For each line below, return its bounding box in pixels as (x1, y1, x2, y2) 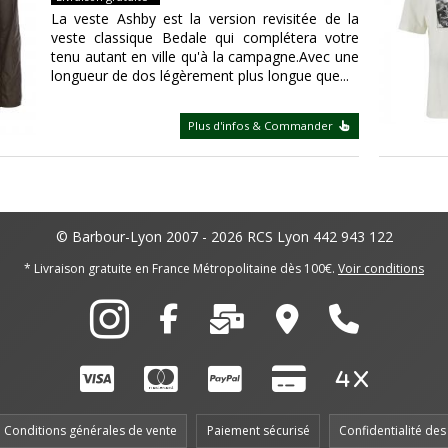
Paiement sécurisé (206, 421, 310, 439)
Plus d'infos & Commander (188, 118, 337, 134)
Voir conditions (338, 260, 424, 277)
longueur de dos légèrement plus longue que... (50, 65, 349, 85)
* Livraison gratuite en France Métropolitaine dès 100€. (24, 260, 338, 277)
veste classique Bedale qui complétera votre (50, 27, 359, 47)
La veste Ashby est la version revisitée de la (50, 8, 359, 28)
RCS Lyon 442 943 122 (246, 227, 393, 247)
